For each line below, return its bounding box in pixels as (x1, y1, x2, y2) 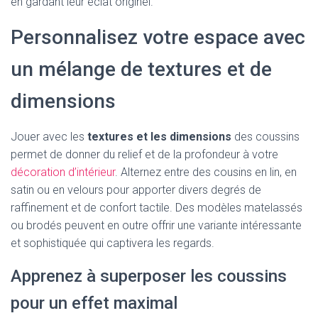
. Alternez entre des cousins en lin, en (115, 165, 297, 179)
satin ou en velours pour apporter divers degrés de (11, 182, 261, 197)
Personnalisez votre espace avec (11, 25, 305, 49)
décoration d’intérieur (11, 165, 115, 179)
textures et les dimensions (87, 129, 231, 143)
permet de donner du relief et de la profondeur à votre (11, 147, 278, 161)
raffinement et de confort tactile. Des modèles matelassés (11, 200, 302, 214)
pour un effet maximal (11, 292, 177, 313)
